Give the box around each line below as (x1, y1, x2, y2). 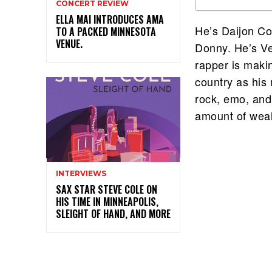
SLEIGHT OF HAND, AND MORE (56, 206, 171, 221)
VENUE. (56, 36, 83, 51)
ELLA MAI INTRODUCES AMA (56, 12, 164, 27)
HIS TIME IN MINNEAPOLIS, (56, 194, 158, 209)
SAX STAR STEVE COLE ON (56, 182, 157, 197)
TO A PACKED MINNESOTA (56, 24, 156, 39)
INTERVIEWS (56, 168, 106, 178)
